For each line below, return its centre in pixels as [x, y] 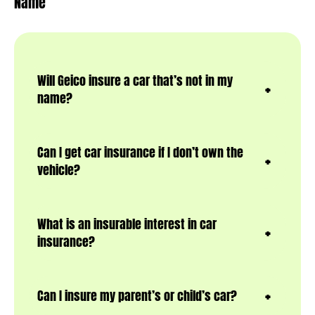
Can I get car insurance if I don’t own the [140, 153]
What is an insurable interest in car [127, 224]
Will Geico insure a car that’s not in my [135, 81]
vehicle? [59, 170]
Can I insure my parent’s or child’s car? [137, 296]
